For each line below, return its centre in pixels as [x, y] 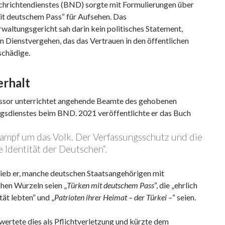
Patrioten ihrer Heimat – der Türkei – [113, 197]
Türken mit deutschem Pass [110, 185]
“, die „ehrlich [176, 185]
